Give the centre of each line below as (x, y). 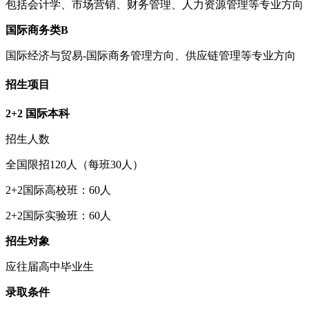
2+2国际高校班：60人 (58, 190)
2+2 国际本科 (38, 114)
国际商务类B (37, 30)
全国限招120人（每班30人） (74, 165)
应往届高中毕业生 (50, 267)
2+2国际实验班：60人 (58, 216)
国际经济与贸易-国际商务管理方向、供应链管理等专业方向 (151, 55)
